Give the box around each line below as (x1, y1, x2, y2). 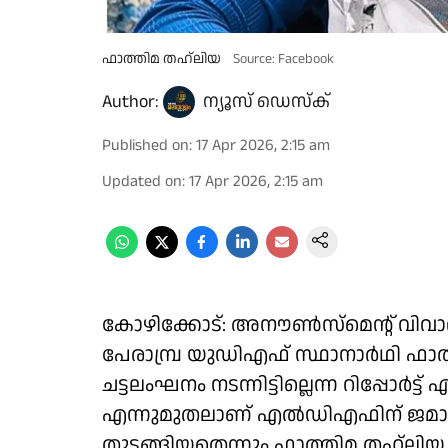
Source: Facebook (233, 49, 334, 69)
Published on (102, 134, 189, 157)
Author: (102, 89, 159, 114)
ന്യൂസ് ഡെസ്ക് (203, 89, 330, 114)
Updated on (102, 170, 182, 193)
